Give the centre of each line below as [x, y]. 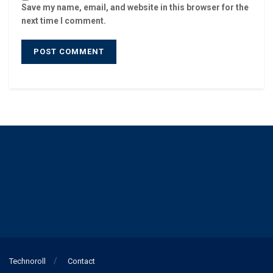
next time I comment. [64, 21]
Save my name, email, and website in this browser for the [135, 8]
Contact [81, 261]
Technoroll [27, 261]
